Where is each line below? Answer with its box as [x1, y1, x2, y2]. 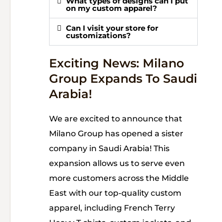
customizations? [66, 31, 131, 40]
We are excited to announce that [49, 114, 182, 123]
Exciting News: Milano [49, 56, 184, 70]
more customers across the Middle [49, 173, 189, 183]
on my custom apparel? [66, 3, 157, 13]
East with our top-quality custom [49, 188, 181, 198]
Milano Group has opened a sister [49, 129, 183, 138]
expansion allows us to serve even [49, 159, 185, 168]
